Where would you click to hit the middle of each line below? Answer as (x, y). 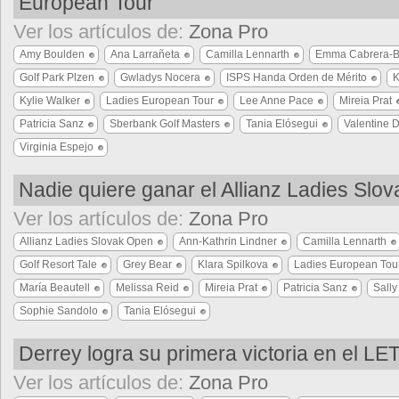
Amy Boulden (52, 54)
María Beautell (55, 288)
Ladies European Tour (160, 101)
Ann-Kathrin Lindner (228, 241)
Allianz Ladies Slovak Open (86, 241)
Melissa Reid (147, 288)
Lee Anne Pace (277, 101)
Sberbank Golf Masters (165, 124)
